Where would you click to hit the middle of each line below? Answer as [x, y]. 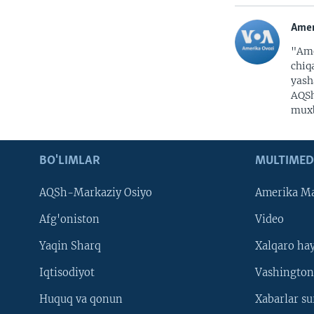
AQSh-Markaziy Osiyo [96, 193]
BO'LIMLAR [70, 161]
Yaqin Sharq [70, 246]
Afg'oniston [69, 220]
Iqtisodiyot [67, 273]
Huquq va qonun [81, 300]
